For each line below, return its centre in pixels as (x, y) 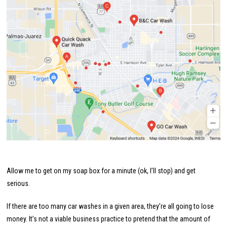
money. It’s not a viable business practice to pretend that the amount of (109, 219)
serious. (18, 184)
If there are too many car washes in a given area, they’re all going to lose (110, 206)
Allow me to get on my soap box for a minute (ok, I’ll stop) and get (101, 171)
